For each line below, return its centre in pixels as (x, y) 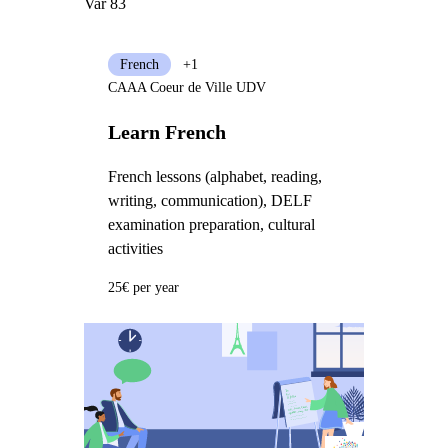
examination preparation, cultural (211, 224)
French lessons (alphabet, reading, (214, 176)
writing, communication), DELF (209, 200)
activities (135, 248)
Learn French (166, 131)
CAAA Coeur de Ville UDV (186, 87)
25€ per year (143, 287)
